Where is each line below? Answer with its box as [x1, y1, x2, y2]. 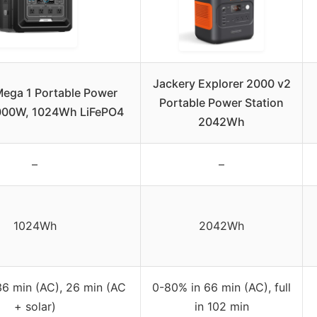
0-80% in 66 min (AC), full [152, 280, 291, 295]
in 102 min [194, 299, 249, 314]
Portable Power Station [159, 96, 284, 110]
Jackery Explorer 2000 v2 [152, 76, 291, 91]
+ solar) [13, 299, 56, 314]
